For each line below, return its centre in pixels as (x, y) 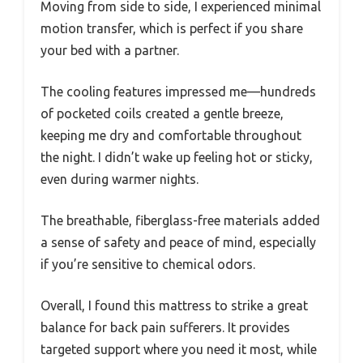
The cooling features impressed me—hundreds (178, 91)
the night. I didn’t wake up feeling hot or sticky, (177, 157)
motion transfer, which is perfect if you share (172, 28)
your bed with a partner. (110, 50)
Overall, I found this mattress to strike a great (174, 305)
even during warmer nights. (120, 179)
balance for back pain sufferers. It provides (165, 327)
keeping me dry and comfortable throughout (171, 135)
